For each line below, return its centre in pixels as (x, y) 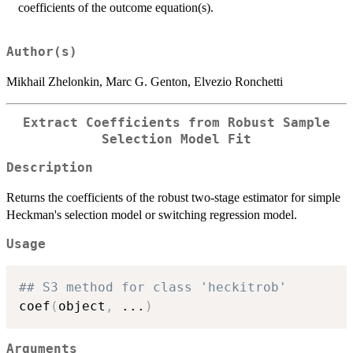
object (82, 307)
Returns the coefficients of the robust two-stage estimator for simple (173, 198)
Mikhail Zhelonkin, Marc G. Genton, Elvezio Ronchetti (145, 81)
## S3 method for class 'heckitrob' (153, 288)
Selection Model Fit (176, 139)
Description (50, 168)
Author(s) (42, 52)
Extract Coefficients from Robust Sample (176, 123)
